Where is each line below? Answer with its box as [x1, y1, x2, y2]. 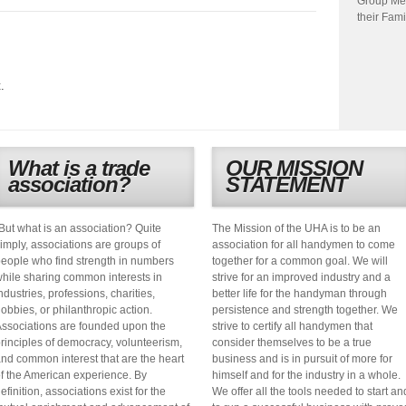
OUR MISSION [226, 155, 362, 180]
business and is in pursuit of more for [212, 352, 392, 365]
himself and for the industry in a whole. [212, 368, 401, 382]
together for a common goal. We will [212, 254, 388, 267]
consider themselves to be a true [212, 335, 372, 349]
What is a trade [8, 155, 150, 180]
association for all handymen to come [212, 237, 395, 251]
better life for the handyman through [212, 286, 387, 300]
